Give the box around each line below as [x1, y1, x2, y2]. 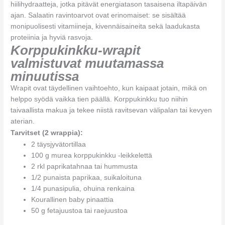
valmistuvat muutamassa [11, 55, 164, 71]
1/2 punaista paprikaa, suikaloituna [31, 173, 142, 181]
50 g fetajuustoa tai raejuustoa [31, 206, 128, 214]
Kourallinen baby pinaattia [31, 195, 114, 203]
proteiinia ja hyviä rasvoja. [11, 33, 93, 41]
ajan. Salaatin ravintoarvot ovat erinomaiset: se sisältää [11, 11, 186, 19]
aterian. [11, 117, 35, 125]
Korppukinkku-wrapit [11, 42, 141, 58]
